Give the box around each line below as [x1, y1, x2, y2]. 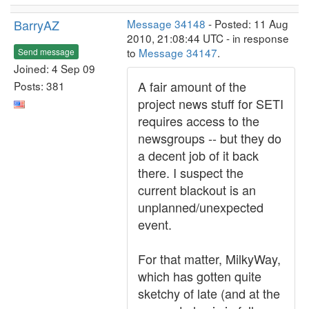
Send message [18, 45, 74, 57]
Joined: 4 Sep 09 [14, 60, 95, 76]
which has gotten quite [138, 267, 261, 285]
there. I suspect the [138, 163, 243, 181]
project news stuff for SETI [138, 94, 283, 112]
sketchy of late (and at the [138, 284, 280, 302]
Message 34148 [127, 16, 206, 31]
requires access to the [138, 112, 259, 130]
